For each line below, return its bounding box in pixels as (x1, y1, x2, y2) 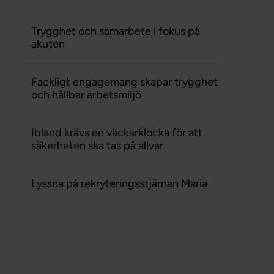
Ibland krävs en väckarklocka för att (31, 126, 202, 139)
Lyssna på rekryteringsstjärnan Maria (31, 177, 207, 190)
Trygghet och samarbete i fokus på (31, 24, 200, 38)
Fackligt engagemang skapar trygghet (31, 75, 218, 89)
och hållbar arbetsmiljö (31, 88, 141, 102)
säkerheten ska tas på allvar (31, 139, 163, 152)
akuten (31, 37, 65, 51)
